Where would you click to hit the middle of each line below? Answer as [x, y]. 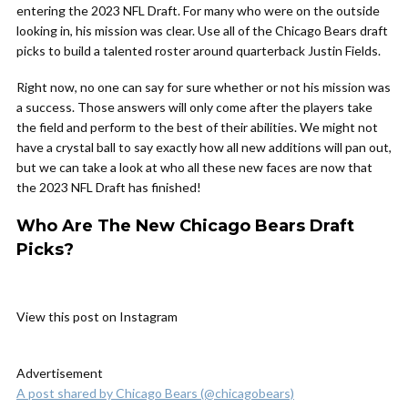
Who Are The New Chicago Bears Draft [185, 226]
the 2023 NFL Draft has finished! [109, 187]
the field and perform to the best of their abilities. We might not [197, 127]
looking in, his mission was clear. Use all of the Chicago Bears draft [202, 31]
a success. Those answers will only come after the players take [194, 107]
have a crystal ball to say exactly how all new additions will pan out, [204, 147]
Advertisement [60, 373]
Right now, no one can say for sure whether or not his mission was [204, 87]
